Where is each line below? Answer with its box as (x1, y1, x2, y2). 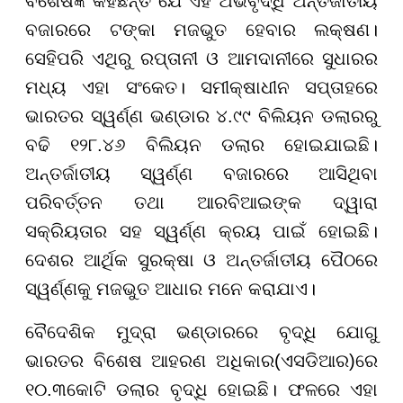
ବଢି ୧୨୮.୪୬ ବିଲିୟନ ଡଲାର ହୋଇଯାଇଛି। (25, 134, 378, 155)
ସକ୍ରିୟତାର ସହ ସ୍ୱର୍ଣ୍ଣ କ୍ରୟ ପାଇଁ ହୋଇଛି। (25, 220, 378, 241)
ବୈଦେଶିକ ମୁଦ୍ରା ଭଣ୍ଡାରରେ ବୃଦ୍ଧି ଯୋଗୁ (25, 321, 378, 342)
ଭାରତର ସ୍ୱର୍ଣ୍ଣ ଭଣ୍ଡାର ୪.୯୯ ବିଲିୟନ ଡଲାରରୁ (25, 105, 378, 126)
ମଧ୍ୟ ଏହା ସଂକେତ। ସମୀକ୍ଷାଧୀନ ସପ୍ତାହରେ (25, 76, 378, 97)
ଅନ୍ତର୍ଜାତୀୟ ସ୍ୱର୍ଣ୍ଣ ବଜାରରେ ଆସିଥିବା (25, 163, 378, 184)
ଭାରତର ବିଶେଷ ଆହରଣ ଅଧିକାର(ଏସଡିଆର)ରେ (25, 350, 378, 371)
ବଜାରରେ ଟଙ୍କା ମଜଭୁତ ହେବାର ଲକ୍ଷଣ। (25, 19, 378, 40)
